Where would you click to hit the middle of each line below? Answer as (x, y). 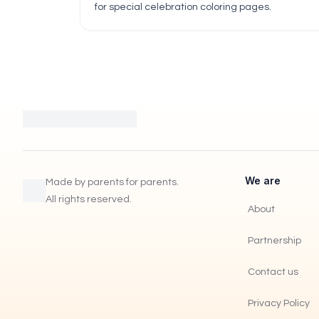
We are (263, 181)
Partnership (274, 241)
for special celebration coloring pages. (183, 7)
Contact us (273, 272)
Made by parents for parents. (112, 182)
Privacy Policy (279, 303)
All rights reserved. (89, 199)
